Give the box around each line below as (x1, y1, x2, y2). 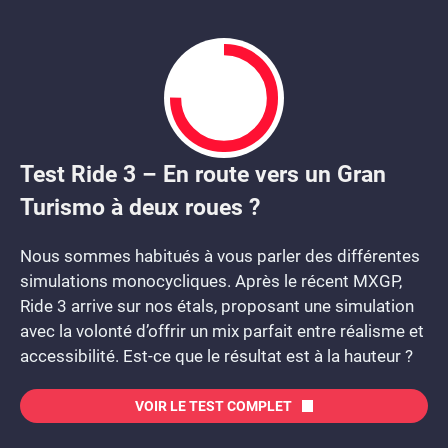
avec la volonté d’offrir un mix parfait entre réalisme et (20, 321, 424, 341)
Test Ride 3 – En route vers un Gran (20, 161, 386, 187)
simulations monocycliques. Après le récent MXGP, (20, 271, 402, 291)
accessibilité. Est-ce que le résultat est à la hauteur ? (20, 346, 413, 366)
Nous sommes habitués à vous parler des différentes (20, 246, 420, 266)
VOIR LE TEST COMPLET (134, 398, 292, 414)
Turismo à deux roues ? (20, 194, 260, 220)
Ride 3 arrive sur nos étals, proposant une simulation (20, 296, 414, 316)
